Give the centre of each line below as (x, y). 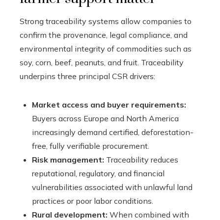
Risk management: (68, 159)
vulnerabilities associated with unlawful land (112, 187)
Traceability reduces (141, 159)
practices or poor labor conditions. (93, 201)
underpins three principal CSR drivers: (87, 76)
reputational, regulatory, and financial (98, 173)
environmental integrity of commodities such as (106, 48)
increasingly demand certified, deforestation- (113, 132)
